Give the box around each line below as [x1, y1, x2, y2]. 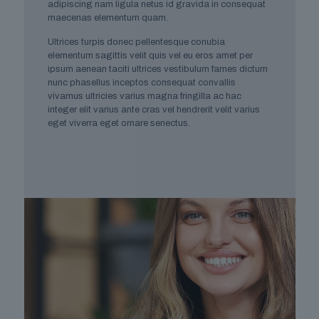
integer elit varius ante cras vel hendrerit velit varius [47, 104, 260, 115]
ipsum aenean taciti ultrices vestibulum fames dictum [47, 63, 268, 74]
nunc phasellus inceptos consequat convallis [47, 77, 236, 88]
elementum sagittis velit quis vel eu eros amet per [47, 50, 253, 61]
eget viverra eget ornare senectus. [47, 117, 190, 128]
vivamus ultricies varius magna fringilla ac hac [47, 90, 241, 101]
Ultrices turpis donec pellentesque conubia [47, 36, 225, 47]
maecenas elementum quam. [47, 12, 168, 23]
